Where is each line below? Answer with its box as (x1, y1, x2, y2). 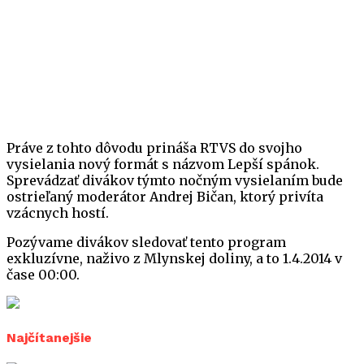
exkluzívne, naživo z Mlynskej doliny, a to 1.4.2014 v (6, 250, 342, 267)
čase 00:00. (6, 266, 80, 284)
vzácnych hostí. (6, 205, 109, 222)
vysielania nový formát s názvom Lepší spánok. (6, 156, 319, 173)
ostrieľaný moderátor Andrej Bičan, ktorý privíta (6, 188, 323, 206)
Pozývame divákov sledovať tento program (6, 234, 286, 251)
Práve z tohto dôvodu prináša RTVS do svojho (6, 140, 302, 157)
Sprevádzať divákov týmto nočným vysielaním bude (6, 172, 343, 189)
